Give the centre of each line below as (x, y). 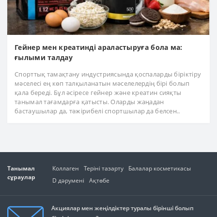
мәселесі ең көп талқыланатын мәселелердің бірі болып (102, 83)
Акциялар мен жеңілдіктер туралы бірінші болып (123, 208)
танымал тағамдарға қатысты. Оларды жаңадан (89, 101)
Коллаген (65, 168)
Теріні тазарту (103, 168)
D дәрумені (68, 180)
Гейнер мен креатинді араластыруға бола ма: (99, 47)
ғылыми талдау (44, 57)
